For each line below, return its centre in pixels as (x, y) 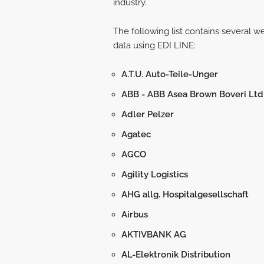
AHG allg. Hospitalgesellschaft (185, 194)
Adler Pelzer (148, 114)
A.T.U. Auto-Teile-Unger (170, 74)
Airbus (135, 214)
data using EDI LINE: (154, 45)
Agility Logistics (155, 174)
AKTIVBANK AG (154, 235)
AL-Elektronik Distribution (176, 255)
